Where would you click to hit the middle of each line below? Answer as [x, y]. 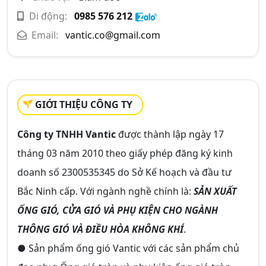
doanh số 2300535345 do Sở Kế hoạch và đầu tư [124, 172]
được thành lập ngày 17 [170, 134]
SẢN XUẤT [215, 191]
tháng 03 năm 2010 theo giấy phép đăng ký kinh [125, 153]
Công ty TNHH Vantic [66, 134]
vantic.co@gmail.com [113, 35]
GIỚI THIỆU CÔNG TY [84, 104]
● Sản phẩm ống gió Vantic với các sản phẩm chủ [128, 248]
